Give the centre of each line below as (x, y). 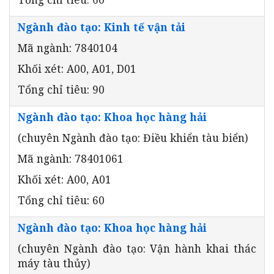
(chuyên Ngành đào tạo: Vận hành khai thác (137, 248)
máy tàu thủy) (54, 263)
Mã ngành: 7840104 (68, 47)
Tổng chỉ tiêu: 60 (61, 200)
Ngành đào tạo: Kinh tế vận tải (102, 27)
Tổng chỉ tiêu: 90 (61, 89)
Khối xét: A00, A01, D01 (77, 68)
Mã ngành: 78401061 (71, 158)
